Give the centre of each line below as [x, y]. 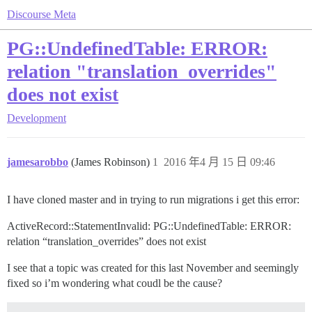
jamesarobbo [38, 162]
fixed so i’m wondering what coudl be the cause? [115, 283]
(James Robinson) [112, 162]
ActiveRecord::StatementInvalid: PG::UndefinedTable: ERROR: [149, 226]
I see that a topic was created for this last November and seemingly [153, 268]
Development [37, 118]
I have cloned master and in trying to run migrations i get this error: [153, 200]
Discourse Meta [41, 14]
